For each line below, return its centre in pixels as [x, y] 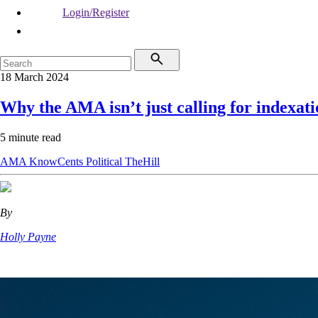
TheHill [142, 161]
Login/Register [96, 12]
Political [105, 161]
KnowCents [57, 161]
